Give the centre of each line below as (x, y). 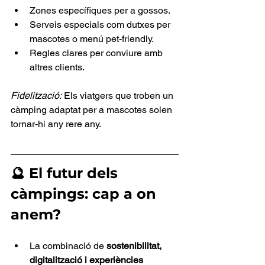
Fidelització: (36, 96)
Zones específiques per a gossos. (100, 11)
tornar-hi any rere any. (56, 124)
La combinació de (68, 246)
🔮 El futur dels (66, 173)
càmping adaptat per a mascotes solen (93, 110)
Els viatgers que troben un (119, 96)
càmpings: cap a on (85, 194)
